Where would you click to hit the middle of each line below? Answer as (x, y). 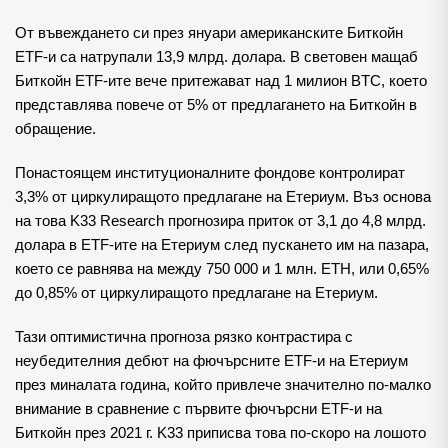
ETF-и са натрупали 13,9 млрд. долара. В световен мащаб (216, 57)
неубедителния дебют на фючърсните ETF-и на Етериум (211, 361)
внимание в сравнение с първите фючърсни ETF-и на (198, 409)
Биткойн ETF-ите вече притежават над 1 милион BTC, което (221, 81)
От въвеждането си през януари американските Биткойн (209, 33)
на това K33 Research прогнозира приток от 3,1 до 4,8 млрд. (220, 221)
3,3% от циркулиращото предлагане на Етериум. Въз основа (223, 197)
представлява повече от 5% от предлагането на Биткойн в (216, 105)
